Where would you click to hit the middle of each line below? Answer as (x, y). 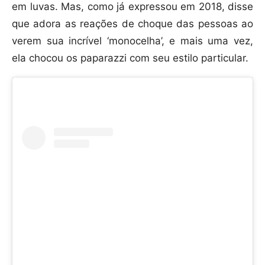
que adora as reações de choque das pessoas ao (132, 24)
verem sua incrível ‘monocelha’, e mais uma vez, (132, 41)
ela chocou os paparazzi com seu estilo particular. (130, 58)
